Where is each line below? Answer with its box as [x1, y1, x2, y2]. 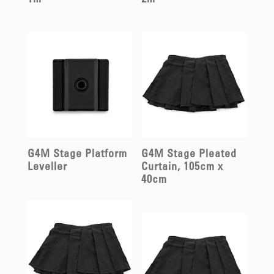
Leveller [27, 162, 67, 174]
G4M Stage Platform [27, 149, 127, 161]
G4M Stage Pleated [141, 149, 237, 161]
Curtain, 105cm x [141, 162, 224, 174]
